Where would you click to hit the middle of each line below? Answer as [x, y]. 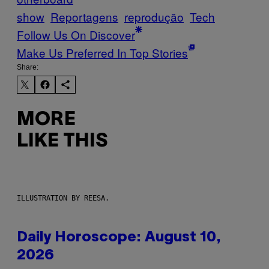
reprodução [154, 16]
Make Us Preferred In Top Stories [102, 52]
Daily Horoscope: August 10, [119, 237]
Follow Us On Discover [76, 34]
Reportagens [84, 16]
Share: [28, 67]
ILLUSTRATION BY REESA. [63, 198]
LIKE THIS [62, 142]
